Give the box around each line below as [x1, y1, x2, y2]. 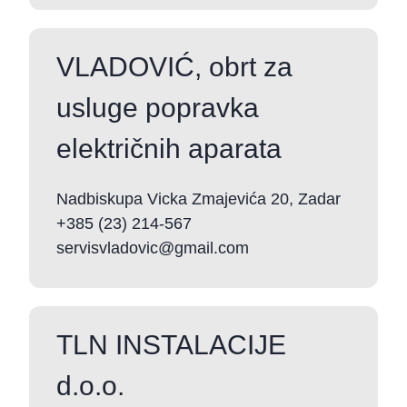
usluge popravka [56, 93, 259, 123]
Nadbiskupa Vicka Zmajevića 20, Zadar [56, 190, 341, 208]
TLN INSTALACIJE [56, 330, 286, 360]
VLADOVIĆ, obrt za [56, 52, 293, 82]
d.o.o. [56, 371, 124, 401]
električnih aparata [56, 134, 282, 164]
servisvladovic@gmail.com [56, 239, 249, 257]
